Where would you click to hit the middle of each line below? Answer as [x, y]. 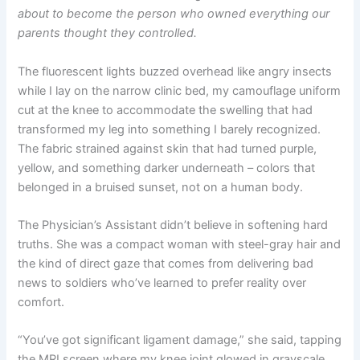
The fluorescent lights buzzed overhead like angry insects [175, 71]
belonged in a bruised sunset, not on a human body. [161, 187]
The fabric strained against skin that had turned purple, [168, 148]
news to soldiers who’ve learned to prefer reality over [162, 282]
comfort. [41, 302]
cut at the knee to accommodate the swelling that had [166, 110]
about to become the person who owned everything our [174, 14]
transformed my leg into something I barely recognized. [170, 129]
